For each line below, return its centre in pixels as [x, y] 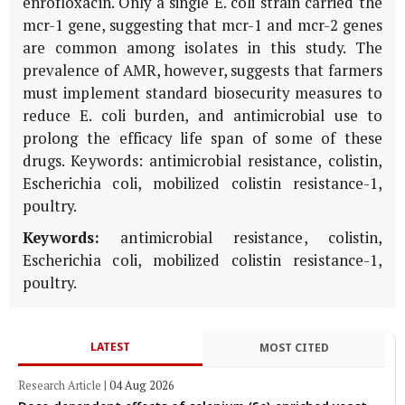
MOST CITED [294, 348]
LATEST [110, 346]
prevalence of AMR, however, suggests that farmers [202, 70]
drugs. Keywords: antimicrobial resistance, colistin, [202, 160]
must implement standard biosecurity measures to [202, 93]
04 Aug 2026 [142, 385]
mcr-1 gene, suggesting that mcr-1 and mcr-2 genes [202, 25]
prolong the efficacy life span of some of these [202, 138]
